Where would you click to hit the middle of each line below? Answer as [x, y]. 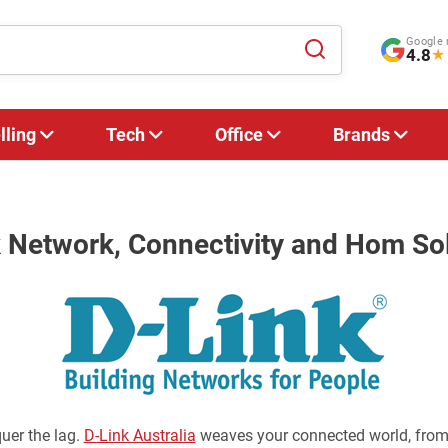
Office [239, 134]
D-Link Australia [139, 435]
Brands [361, 134]
